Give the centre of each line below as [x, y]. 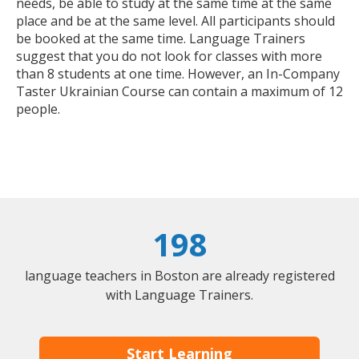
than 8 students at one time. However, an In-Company [178, 74]
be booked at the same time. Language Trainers [161, 39]
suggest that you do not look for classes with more [169, 56]
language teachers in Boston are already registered [179, 276]
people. [38, 109]
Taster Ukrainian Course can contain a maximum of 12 [179, 92]
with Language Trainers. [179, 295]
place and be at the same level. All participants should [175, 21]
